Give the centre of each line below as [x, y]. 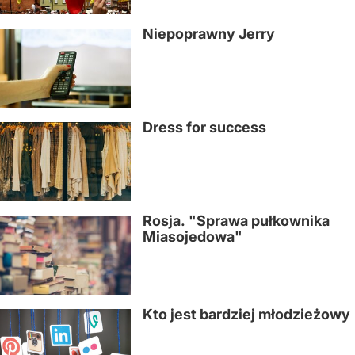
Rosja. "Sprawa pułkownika [236, 221]
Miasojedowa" [193, 237]
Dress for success [204, 127]
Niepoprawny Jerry [209, 34]
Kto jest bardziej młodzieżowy [246, 314]
